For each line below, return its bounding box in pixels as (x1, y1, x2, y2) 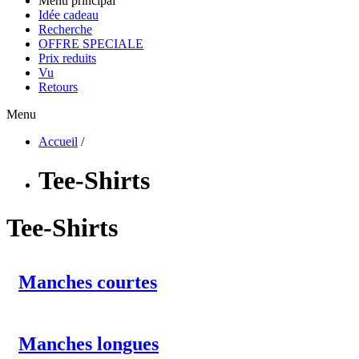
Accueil (38, 135, 78, 148)
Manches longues (18, 333, 159, 355)
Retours (38, 80, 78, 94)
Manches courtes (18, 272, 157, 293)
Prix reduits (38, 51, 96, 65)
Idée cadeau (38, 8, 99, 22)
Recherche (38, 22, 92, 36)
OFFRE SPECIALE (38, 37, 143, 50)
